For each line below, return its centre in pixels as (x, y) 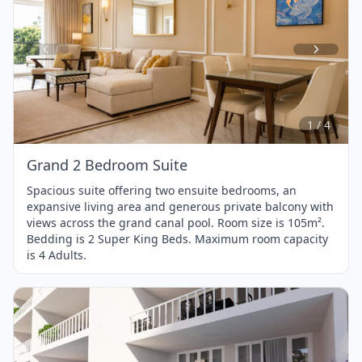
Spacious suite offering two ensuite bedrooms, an (162, 190)
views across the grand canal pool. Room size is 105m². (176, 222)
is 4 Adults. (57, 255)
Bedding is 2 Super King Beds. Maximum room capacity (177, 238)
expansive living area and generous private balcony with (180, 206)
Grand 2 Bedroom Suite (107, 164)
